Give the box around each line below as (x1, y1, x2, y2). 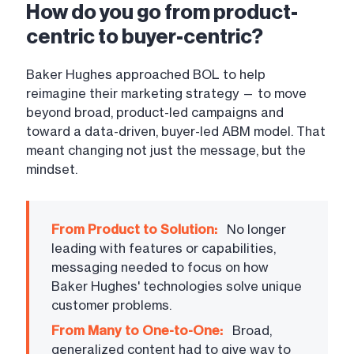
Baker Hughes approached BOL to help (26, 66, 265, 83)
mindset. (26, 161, 77, 178)
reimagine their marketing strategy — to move (26, 85, 307, 102)
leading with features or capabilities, (51, 240, 276, 257)
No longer (224, 221, 286, 238)
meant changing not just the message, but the (26, 142, 306, 159)
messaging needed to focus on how (51, 259, 269, 276)
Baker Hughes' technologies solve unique (51, 278, 302, 295)
